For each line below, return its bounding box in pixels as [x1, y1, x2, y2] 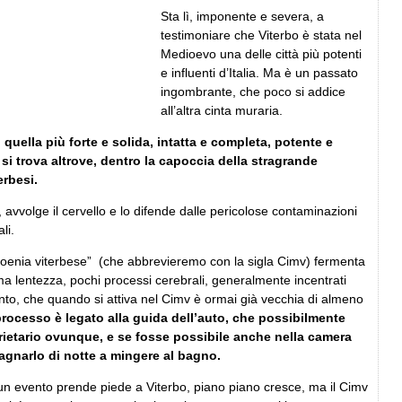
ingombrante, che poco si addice [161, 83, 345, 99]
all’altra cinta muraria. [161, 102, 283, 118]
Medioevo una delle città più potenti [161, 46, 362, 61]
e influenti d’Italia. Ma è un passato [161, 65, 358, 80]
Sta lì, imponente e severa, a [161, 8, 324, 23]
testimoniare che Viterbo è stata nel [161, 27, 362, 42]
